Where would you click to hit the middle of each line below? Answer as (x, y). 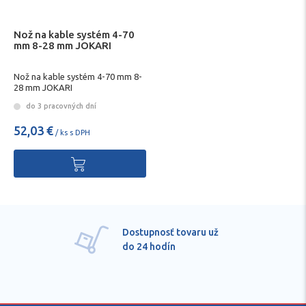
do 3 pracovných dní (60, 106)
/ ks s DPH (72, 133)
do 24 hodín (149, 247)
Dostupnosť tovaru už (170, 233)
